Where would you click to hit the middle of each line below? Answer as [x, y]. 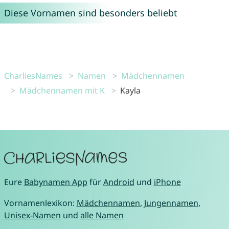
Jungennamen [171, 203]
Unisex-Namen [32, 215]
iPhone [167, 182]
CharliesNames [33, 75]
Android [119, 182]
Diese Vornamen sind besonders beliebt [90, 13]
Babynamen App [55, 182]
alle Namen [102, 215]
